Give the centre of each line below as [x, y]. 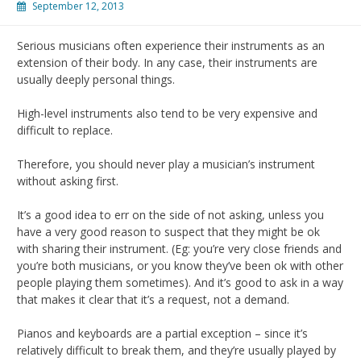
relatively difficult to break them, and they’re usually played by [176, 350]
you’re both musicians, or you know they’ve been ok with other [180, 265]
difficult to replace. [65, 130]
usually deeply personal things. [96, 79]
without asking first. [68, 180]
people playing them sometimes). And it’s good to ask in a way [180, 282]
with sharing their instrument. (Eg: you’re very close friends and [179, 248]
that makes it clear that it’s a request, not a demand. [153, 299]
